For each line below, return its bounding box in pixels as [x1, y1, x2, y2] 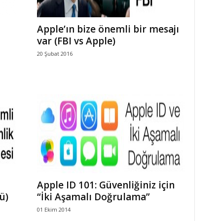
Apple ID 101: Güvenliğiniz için [37, 179, 175, 191]
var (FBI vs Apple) [37, 35, 115, 47]
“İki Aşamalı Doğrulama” [37, 190, 150, 203]
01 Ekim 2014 [37, 206, 71, 213]
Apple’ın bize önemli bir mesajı [37, 23, 179, 36]
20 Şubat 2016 [37, 50, 73, 57]
